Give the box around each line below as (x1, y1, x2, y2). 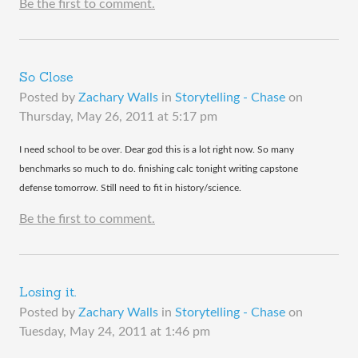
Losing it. (19, 287, 76, 300)
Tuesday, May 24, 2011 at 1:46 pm (19, 325, 210, 338)
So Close (19, 72, 74, 85)
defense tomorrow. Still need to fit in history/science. (19, 183, 241, 193)
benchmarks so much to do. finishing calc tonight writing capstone (19, 164, 298, 173)
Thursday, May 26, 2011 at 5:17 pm (19, 110, 217, 123)
